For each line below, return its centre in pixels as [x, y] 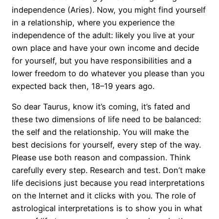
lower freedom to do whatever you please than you [108, 73]
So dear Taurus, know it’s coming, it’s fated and [101, 106]
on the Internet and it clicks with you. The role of [104, 195]
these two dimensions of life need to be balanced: [106, 119]
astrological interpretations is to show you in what [107, 208]
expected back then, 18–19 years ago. [83, 86]
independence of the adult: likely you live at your [103, 35]
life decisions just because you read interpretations [108, 183]
